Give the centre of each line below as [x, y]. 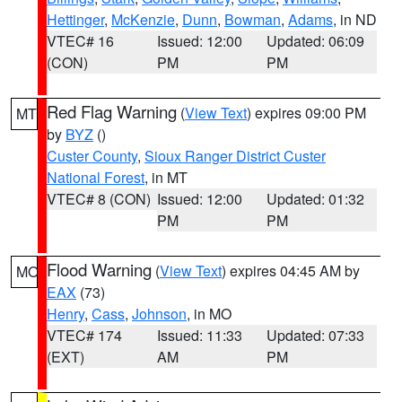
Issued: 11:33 [199, 335]
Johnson [159, 314]
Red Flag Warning [112, 111]
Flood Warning [99, 269]
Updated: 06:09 [316, 41]
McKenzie [143, 19]
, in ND [355, 19]
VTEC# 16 [80, 41]
